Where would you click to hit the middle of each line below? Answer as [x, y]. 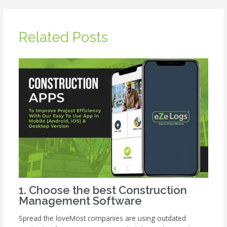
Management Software [80, 200]
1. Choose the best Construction [103, 190]
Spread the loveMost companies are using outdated [102, 218]
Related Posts [63, 37]
